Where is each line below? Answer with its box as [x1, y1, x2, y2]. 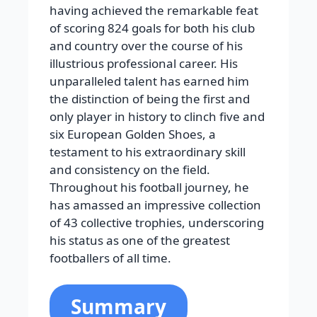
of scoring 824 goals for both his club [50, 19, 255, 36]
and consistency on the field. [50, 161, 210, 178]
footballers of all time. [50, 249, 171, 266]
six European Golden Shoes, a [50, 125, 216, 142]
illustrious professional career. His [50, 54, 238, 71]
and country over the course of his [50, 37, 243, 54]
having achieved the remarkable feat [50, 1, 258, 18]
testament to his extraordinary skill [50, 143, 246, 160]
